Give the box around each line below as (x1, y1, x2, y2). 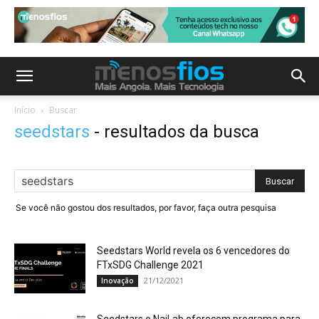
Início (14, 104, 36, 116)
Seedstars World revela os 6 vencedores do (97, 245, 290, 256)
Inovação (101, 276, 134, 286)
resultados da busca (104, 122, 259, 142)
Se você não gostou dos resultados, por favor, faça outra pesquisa (16, 202, 276, 213)
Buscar (49, 104, 77, 116)
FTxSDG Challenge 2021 (97, 259, 204, 271)
